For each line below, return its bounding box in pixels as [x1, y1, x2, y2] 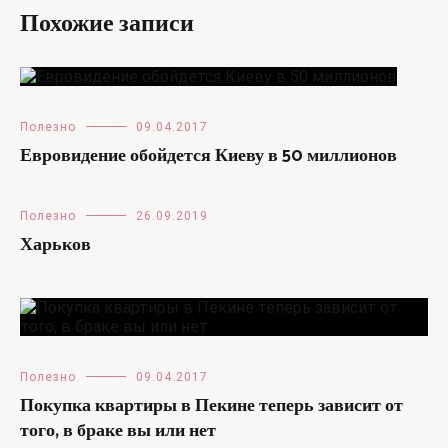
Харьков [20, 229, 91, 260]
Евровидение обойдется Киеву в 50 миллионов [20, 140, 397, 171]
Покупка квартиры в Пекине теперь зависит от [20, 390, 403, 421]
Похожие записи [20, 4, 194, 44]
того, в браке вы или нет [20, 415, 216, 446]
